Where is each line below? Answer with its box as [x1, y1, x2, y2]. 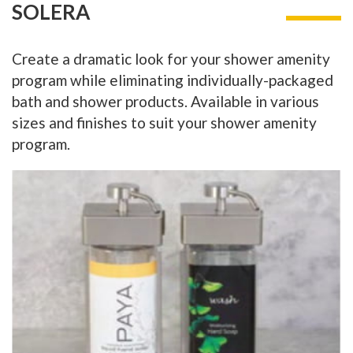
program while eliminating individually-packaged [12, 71, 333, 90]
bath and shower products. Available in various [12, 92, 319, 111]
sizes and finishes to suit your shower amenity [12, 113, 317, 132]
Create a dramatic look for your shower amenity [12, 50, 330, 69]
